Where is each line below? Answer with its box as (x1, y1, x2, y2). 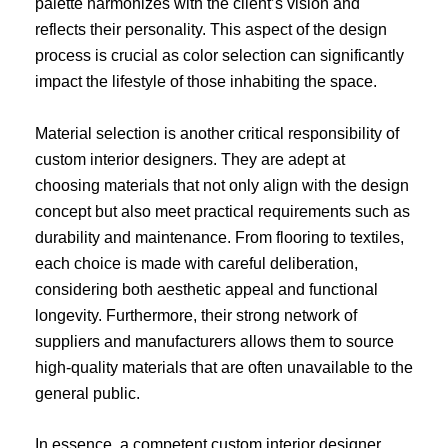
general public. (35, 384, 140, 402)
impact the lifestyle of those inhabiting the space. (35, 72, 377, 90)
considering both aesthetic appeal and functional (35, 280, 378, 298)
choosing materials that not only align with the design (35, 176, 409, 194)
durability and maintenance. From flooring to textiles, (35, 228, 404, 246)
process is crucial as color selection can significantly (35, 46, 404, 64)
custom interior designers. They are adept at (35, 150, 345, 168)
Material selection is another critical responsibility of (35, 124, 399, 142)
